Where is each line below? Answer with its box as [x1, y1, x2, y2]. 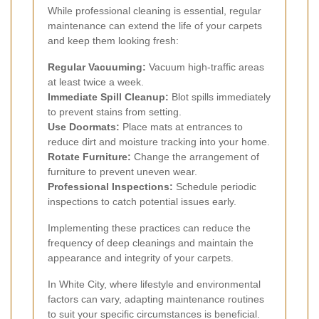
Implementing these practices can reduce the [48, 222, 251, 234]
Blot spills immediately [169, 91, 271, 103]
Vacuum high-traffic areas [146, 61, 264, 73]
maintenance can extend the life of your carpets [48, 20, 262, 32]
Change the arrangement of [131, 151, 259, 163]
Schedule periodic [173, 181, 256, 193]
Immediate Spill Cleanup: [48, 91, 169, 103]
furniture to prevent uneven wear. [48, 166, 197, 178]
